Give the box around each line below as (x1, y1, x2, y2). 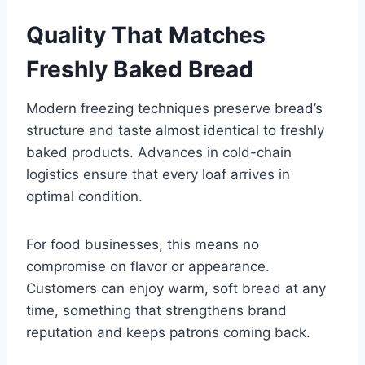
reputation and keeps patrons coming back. (26, 324, 310, 341)
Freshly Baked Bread (26, 55, 253, 84)
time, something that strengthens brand (26, 302, 287, 319)
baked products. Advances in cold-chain (26, 144, 292, 161)
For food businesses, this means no (26, 236, 259, 253)
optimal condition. (26, 188, 143, 205)
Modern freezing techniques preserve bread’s (26, 100, 323, 117)
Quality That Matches (26, 21, 266, 50)
